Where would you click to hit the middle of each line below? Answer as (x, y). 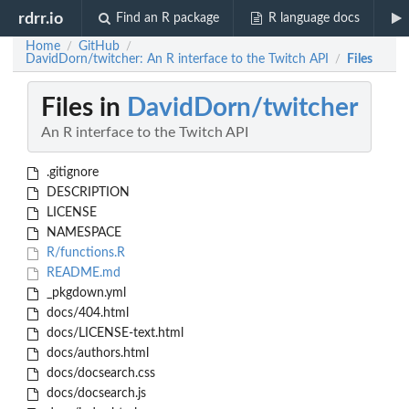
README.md (81, 273)
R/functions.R (84, 253)
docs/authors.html (95, 354)
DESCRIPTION (86, 193)
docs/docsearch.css (99, 374)
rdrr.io (41, 18)
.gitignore (70, 173)
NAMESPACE (82, 233)
